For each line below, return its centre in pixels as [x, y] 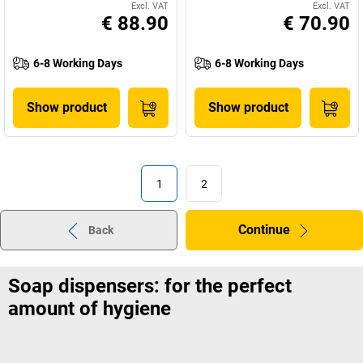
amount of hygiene [90, 309]
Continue [264, 230]
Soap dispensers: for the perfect [150, 286]
